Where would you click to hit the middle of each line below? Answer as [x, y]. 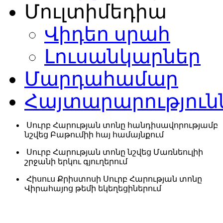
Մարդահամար [101, 79]
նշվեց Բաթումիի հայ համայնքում [94, 135]
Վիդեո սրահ [107, 34]
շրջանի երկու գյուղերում [76, 162]
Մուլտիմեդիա [96, 12]
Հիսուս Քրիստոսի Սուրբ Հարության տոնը [114, 179]
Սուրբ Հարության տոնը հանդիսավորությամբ [122, 125]
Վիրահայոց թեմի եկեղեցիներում [93, 188]
